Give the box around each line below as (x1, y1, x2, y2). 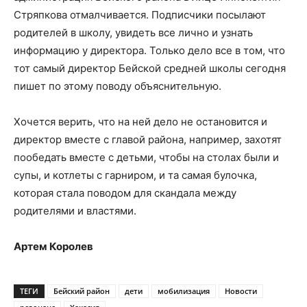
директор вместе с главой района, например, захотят (14, 133, 282, 146)
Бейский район (53, 286, 110, 296)
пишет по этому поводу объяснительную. (14, 79, 221, 93)
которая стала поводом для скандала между (14, 186, 236, 199)
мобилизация (158, 286, 210, 296)
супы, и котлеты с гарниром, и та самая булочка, (14, 169, 257, 182)
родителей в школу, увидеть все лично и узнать (14, 26, 253, 39)
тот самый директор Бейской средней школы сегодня (14, 62, 286, 75)
